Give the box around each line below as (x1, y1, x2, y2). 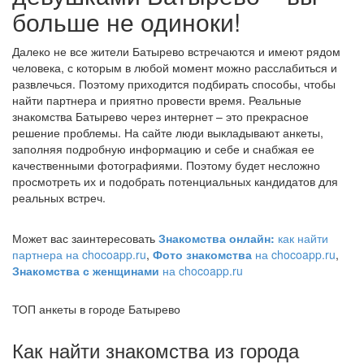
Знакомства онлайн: (158, 230, 278, 246)
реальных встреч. (12, 189, 106, 206)
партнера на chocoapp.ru (12, 246, 146, 262)
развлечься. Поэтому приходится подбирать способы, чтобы (12, 76, 336, 92)
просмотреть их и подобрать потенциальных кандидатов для (12, 173, 338, 189)
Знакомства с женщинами (12, 262, 162, 279)
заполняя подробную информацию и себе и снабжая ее (12, 141, 314, 157)
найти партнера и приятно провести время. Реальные (12, 92, 301, 108)
